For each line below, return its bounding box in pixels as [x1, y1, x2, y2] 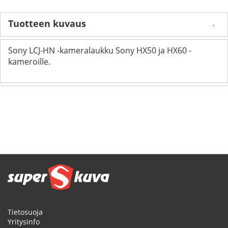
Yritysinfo [8, 217, 40, 226]
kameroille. [8, 55, 50, 67]
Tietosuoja [8, 207, 43, 217]
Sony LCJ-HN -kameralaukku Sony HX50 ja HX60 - [8, 44, 191, 56]
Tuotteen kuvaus [8, 17, 86, 30]
